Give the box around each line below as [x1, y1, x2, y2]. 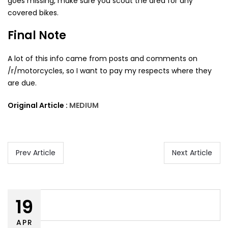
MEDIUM [69, 100, 99, 111]
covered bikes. [8, 8, 59, 18]
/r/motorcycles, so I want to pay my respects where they [8, 66, 212, 76]
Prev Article [16, 148, 55, 158]
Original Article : [8, 100, 69, 111]
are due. [8, 78, 37, 89]
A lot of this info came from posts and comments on [8, 53, 197, 64]
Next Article [172, 148, 212, 158]
